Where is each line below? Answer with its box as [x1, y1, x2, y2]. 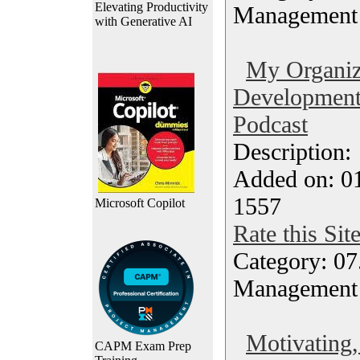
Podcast [233, 111, 308, 137]
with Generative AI [95, 14, 192, 28]
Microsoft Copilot [95, 196, 185, 210]
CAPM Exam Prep [95, 339, 191, 353]
